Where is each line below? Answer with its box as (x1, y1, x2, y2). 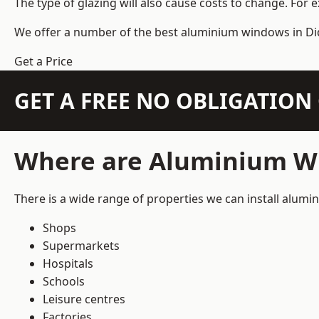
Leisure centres (43, 291, 125, 308)
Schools (43, 273, 85, 290)
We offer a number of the (14, 24, 155, 41)
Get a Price (14, 53, 73, 70)
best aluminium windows (155, 24, 290, 41)
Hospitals (43, 256, 93, 272)
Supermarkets (43, 238, 120, 254)
